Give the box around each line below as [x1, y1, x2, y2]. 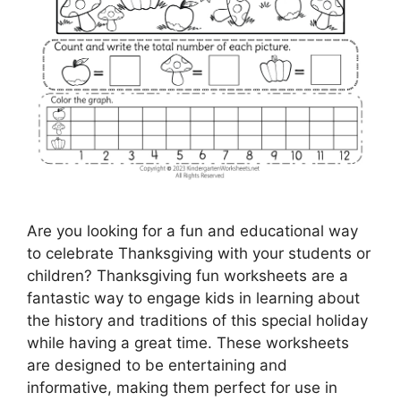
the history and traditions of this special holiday [27, 311, 368, 329]
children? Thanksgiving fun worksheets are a [27, 266, 348, 285]
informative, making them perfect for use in [27, 378, 337, 397]
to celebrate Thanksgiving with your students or [27, 243, 371, 262]
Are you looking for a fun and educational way [27, 221, 358, 240]
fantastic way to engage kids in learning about [27, 288, 360, 307]
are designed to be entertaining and [27, 355, 287, 374]
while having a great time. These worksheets [27, 333, 349, 352]
